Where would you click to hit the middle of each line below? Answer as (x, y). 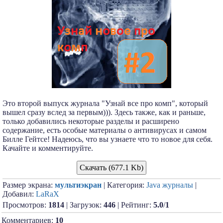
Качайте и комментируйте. (48, 148)
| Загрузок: (84, 205)
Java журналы (170, 185)
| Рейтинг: (134, 205)
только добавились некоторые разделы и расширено (91, 121)
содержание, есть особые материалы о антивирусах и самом (105, 130)
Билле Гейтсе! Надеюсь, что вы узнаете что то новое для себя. (108, 139)
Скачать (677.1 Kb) (111, 167)
